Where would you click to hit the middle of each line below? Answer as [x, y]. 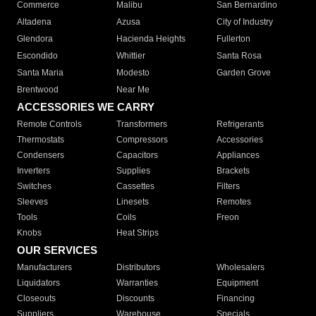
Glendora [35, 39]
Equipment [237, 283]
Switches [34, 187]
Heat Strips [138, 233]
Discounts [136, 299]
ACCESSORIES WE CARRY [86, 107]
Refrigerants [240, 124]
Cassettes [136, 187]
